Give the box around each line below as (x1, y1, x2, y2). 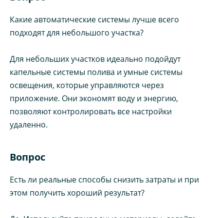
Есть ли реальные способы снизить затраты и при (10, 174, 199, 185)
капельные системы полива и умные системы (10, 66, 182, 77)
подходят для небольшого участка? (10, 27, 144, 38)
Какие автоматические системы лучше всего (10, 14, 179, 25)
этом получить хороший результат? (10, 187, 145, 198)
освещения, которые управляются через (10, 79, 164, 91)
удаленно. (10, 119, 48, 130)
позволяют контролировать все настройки (10, 106, 172, 117)
